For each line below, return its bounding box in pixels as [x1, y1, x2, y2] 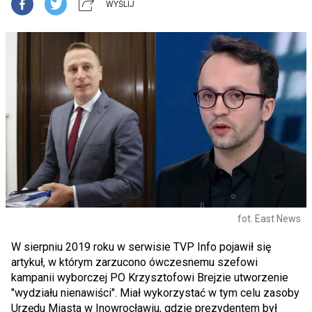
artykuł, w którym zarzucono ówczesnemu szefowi [11, 256, 258, 269]
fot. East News [237, 213, 301, 224]
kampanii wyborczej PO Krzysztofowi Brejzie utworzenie [11, 271, 288, 284]
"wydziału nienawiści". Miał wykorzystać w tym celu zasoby [11, 286, 299, 299]
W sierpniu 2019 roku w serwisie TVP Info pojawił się [11, 240, 271, 253]
